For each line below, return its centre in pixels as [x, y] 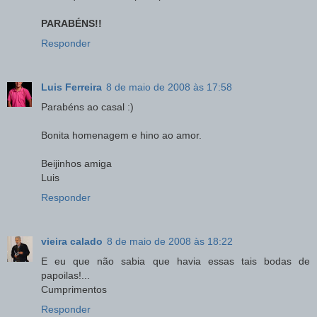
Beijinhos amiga [76, 163]
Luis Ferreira [71, 87]
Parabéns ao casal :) [87, 106]
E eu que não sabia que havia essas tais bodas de [175, 261]
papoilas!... [65, 275]
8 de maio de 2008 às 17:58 [169, 87]
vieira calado [72, 241]
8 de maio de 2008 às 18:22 [170, 241]
